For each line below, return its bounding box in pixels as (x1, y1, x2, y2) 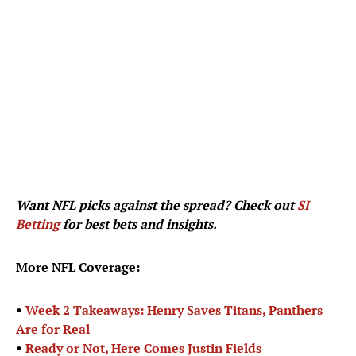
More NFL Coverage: (16, 258, 140, 277)
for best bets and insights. (60, 215, 217, 234)
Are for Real (16, 320, 90, 339)
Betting (16, 215, 60, 234)
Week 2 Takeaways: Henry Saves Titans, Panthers (25, 301, 323, 319)
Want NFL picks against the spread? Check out (16, 196, 297, 215)
